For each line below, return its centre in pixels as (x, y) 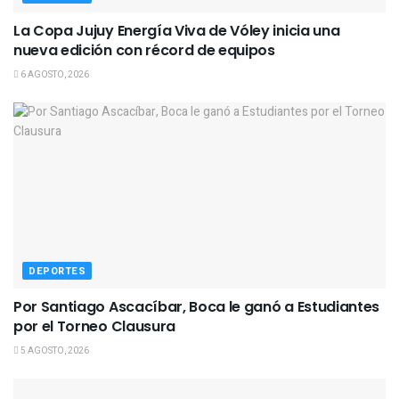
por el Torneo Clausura (94, 326)
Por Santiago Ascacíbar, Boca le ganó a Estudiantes (196, 306)
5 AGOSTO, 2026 (54, 350)
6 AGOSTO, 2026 (54, 74)
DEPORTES (57, 271)
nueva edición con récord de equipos (144, 50)
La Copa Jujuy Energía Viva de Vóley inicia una (177, 30)
